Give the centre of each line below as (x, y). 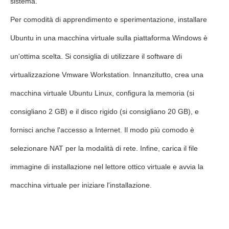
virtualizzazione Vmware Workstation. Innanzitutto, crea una (107, 75)
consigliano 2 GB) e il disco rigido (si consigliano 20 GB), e (105, 111)
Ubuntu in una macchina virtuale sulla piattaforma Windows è (109, 38)
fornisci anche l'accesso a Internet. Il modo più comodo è (102, 130)
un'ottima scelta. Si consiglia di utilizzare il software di (96, 56)
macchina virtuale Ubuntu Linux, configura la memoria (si (102, 93)
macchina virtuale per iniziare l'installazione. (81, 185)
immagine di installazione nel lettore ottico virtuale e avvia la (107, 167)
